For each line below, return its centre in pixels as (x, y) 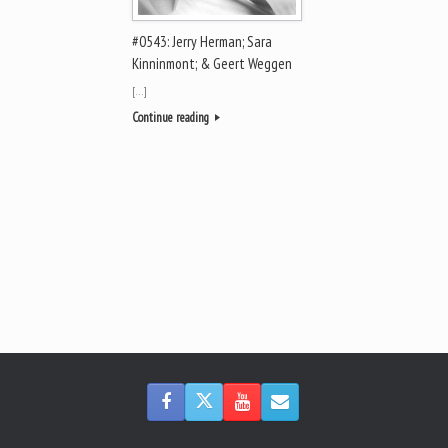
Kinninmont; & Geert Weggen (212, 63)
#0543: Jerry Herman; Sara (202, 41)
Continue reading (172, 117)
